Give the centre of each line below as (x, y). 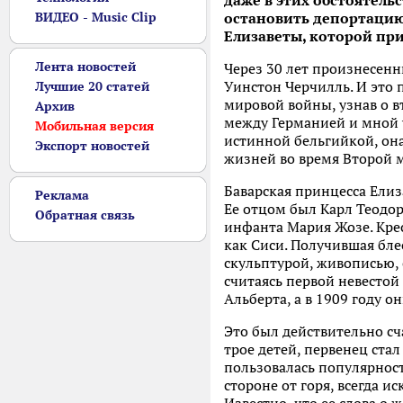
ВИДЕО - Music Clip (96, 17)
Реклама (62, 195)
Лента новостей (85, 67)
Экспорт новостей (92, 146)
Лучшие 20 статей (92, 86)
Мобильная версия (94, 126)
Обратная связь (85, 215)
